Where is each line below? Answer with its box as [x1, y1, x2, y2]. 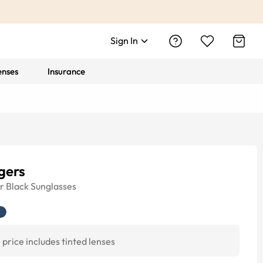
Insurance [48, 66, 86, 77]
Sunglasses [31, 180, 76, 192]
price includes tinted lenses [2, 235, 115, 247]
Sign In [110, 35, 138, 46]
